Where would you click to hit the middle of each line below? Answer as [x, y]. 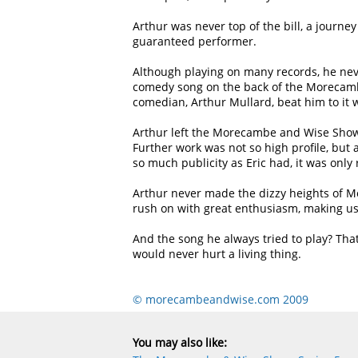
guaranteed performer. [195, 41]
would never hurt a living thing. [217, 254]
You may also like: [180, 344]
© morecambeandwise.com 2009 [221, 299]
